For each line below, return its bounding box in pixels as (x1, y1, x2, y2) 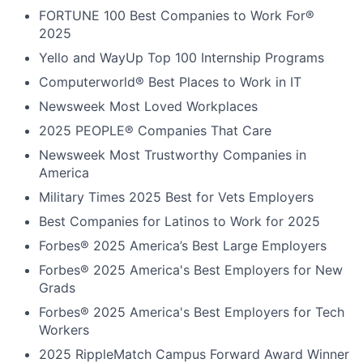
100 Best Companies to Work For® (104, 7, 314, 23)
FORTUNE (39, 7, 100, 23)
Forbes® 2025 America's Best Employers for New (39, 262, 343, 278)
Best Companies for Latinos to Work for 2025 (39, 213, 320, 229)
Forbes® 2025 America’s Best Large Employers (39, 237, 327, 254)
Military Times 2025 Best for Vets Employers (39, 189, 314, 205)
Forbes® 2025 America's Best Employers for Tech (39, 304, 344, 320)
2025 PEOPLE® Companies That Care (39, 122, 271, 139)
